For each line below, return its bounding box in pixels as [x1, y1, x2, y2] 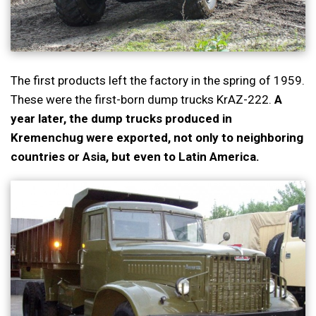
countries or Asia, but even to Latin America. [11, 150, 260, 164]
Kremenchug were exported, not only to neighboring [11, 130, 303, 145]
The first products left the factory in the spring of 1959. [11, 73, 305, 88]
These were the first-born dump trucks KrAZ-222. [11, 92, 274, 107]
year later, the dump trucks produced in [11, 111, 232, 126]
